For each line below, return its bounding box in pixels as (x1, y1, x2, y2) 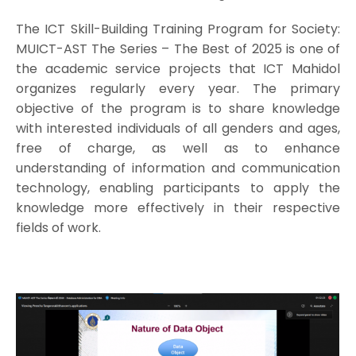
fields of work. (15, 218, 101, 237)
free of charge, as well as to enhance (15, 138, 341, 157)
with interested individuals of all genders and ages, (15, 118, 341, 137)
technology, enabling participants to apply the (15, 178, 341, 197)
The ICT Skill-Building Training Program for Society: (15, 19, 341, 38)
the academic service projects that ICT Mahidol (15, 59, 341, 78)
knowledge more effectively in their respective (15, 198, 341, 217)
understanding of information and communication (15, 158, 341, 177)
